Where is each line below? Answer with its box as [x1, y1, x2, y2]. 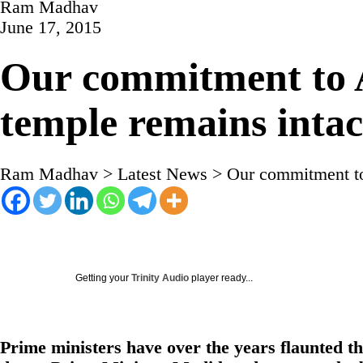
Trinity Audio [131, 272, 189, 284]
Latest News [117, 164, 207, 185]
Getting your [75, 272, 131, 284]
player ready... [189, 272, 253, 284]
